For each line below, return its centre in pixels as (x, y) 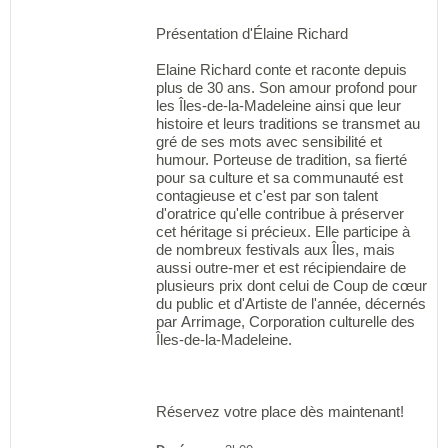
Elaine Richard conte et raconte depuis (281, 70)
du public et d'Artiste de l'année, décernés (290, 304)
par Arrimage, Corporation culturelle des (285, 322)
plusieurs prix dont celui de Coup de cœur (291, 286)
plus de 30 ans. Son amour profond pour (286, 88)
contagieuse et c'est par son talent (266, 196)
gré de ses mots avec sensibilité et (268, 142)
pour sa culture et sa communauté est (279, 178)
